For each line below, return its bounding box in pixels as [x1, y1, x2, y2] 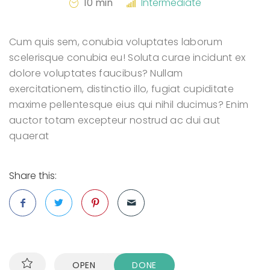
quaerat [9, 129, 49, 143]
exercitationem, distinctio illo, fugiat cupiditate [9, 82, 234, 96]
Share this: [9, 169, 57, 183]
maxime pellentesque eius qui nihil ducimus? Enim [9, 98, 249, 112]
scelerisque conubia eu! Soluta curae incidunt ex [9, 51, 246, 65]
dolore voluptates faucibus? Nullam [9, 66, 183, 81]
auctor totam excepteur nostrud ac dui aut [9, 113, 221, 128]
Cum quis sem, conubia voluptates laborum [9, 35, 222, 49]
